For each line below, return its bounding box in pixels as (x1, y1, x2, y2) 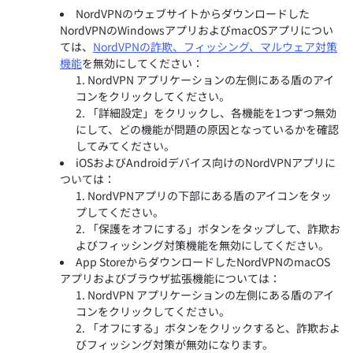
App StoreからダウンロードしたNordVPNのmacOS (76, 254, 330, 269)
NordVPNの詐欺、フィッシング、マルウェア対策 (93, 39, 337, 54)
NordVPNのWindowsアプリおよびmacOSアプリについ (60, 22, 333, 38)
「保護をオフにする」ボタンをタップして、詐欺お (87, 221, 340, 236)
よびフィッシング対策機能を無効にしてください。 (76, 237, 329, 253)
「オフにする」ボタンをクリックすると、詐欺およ (87, 320, 340, 336)
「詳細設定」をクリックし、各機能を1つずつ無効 (87, 105, 336, 121)
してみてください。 (76, 138, 175, 154)
